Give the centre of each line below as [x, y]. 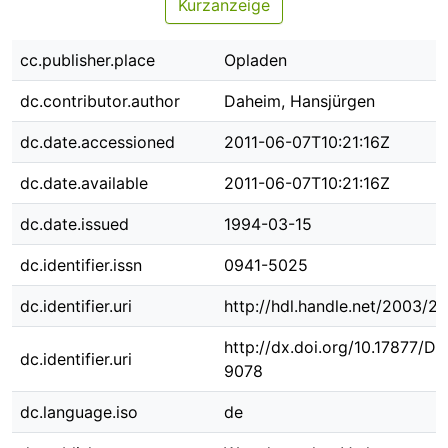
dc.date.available [84, 183]
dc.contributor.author [100, 101]
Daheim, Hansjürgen [299, 101]
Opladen [255, 60]
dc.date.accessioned [97, 142]
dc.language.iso [79, 412]
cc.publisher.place [87, 60]
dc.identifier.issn [81, 265]
